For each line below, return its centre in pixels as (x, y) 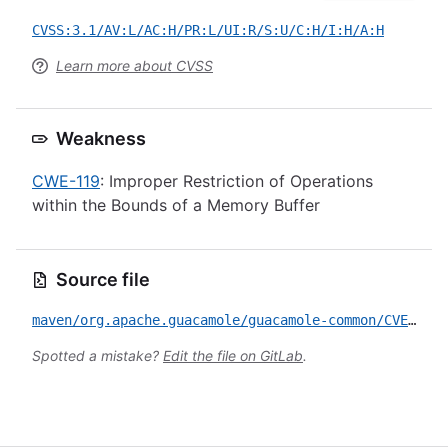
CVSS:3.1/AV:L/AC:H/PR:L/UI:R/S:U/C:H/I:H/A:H (208, 30)
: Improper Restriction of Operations (236, 181)
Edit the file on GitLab (233, 355)
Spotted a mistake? (97, 355)
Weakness (101, 138)
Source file (103, 279)
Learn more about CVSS (134, 65)
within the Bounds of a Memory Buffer (176, 205)
